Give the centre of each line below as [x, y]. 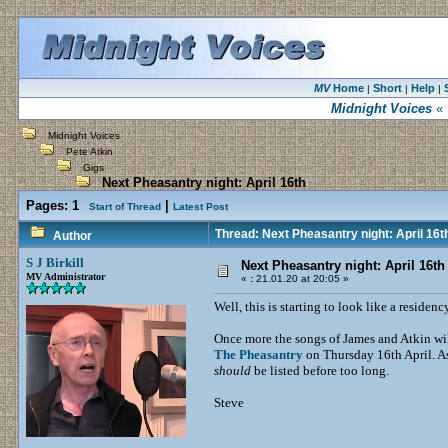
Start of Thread [125, 206]
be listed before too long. [320, 370]
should [232, 370]
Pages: [47, 205]
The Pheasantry [258, 354]
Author [72, 236]
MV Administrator [65, 276]
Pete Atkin [89, 151]
